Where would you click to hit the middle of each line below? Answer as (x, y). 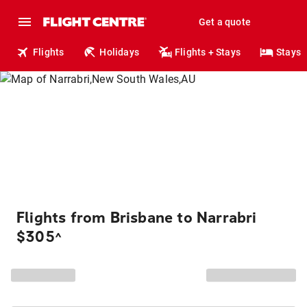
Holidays (120, 52)
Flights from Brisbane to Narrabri (137, 218)
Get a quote (224, 22)
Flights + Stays (208, 52)
